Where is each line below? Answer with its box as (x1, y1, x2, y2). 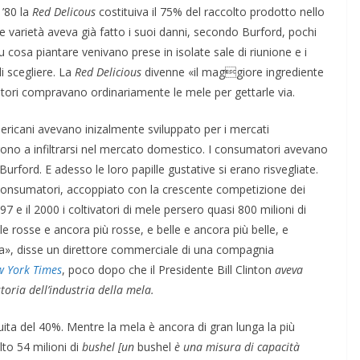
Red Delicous (32, 3, 99, 19)
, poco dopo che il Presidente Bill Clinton (62, 261, 272, 277)
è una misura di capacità (171, 338, 300, 354)
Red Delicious (75, 63, 145, 80)
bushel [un (82, 338, 137, 354)
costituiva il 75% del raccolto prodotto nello (99, 3, 325, 19)
